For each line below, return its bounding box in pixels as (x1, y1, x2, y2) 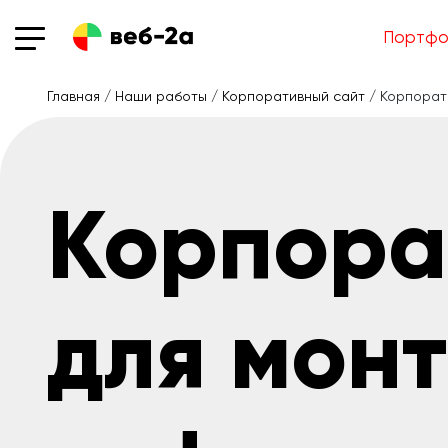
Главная (47, 88, 100, 104)
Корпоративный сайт (222, 88, 365, 104)
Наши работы (115, 88, 207, 104)
